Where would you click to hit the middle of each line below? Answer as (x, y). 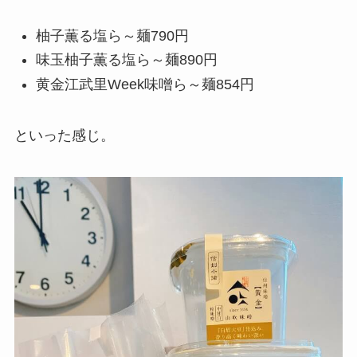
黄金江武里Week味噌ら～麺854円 (145, 84)
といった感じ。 (64, 136)
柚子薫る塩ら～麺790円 (112, 35)
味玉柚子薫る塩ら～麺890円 (126, 60)
